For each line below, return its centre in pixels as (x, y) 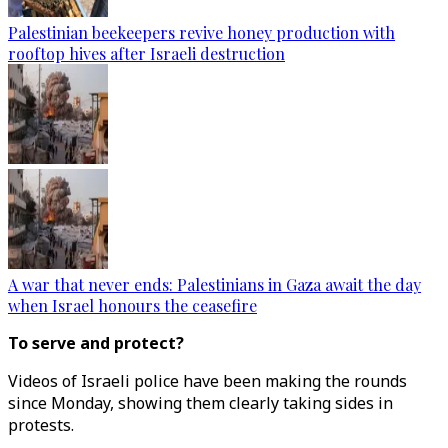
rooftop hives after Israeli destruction (146, 53)
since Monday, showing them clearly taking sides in (200, 403)
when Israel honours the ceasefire (132, 305)
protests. (43, 425)
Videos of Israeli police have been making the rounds (207, 381)
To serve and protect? (96, 343)
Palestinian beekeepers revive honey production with (201, 32)
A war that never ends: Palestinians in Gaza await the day (214, 284)
